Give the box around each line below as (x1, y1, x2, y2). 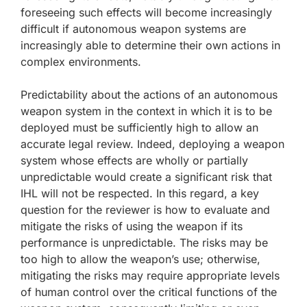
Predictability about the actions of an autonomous (21, 88, 278, 101)
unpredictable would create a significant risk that (21, 170, 272, 184)
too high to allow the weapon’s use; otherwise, (21, 252, 260, 266)
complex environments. (21, 55, 141, 69)
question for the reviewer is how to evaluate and (21, 203, 270, 217)
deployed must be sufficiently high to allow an (21, 121, 258, 134)
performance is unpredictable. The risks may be (21, 236, 268, 249)
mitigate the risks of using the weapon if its (21, 219, 243, 233)
